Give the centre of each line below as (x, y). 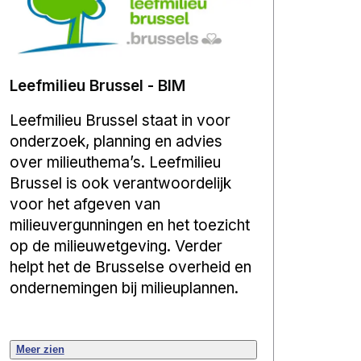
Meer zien (40, 349)
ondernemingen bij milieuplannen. (124, 288)
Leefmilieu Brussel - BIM (97, 85)
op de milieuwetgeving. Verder (116, 246)
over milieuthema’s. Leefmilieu (115, 162)
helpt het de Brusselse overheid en (130, 267)
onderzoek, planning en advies (116, 141)
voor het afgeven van (85, 204)
